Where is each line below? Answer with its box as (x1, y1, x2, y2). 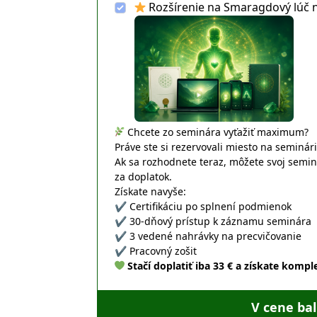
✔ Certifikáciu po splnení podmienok (115, 200, 292, 213)
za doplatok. (115, 170, 173, 183)
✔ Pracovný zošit (115, 244, 197, 258)
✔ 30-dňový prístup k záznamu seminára (115, 214, 312, 228)
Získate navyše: (115, 185, 187, 198)
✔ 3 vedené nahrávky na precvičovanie (115, 229, 302, 243)
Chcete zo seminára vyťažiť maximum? (125, 125, 309, 139)
